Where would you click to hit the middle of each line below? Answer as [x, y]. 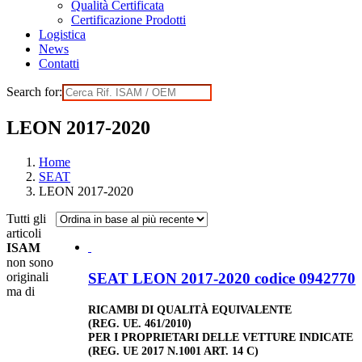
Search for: [34, 92]
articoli [24, 233]
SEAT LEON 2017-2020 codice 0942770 [222, 278]
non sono [30, 262]
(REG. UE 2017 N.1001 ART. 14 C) [173, 350]
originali [27, 276]
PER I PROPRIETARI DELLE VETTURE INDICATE [221, 337]
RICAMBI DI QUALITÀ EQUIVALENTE [190, 309]
